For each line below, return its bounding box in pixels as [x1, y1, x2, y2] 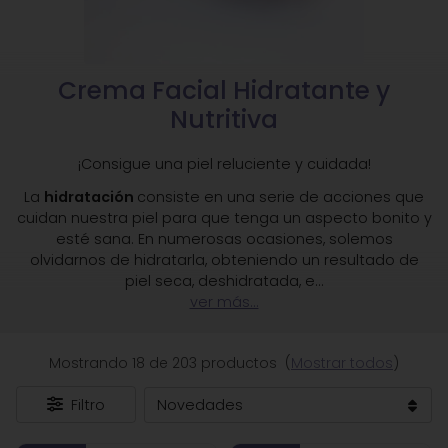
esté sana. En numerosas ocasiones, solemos [55, 229, 393, 249]
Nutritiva [170, 102, 278, 137]
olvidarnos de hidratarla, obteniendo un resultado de [29, 250, 419, 270]
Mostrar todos [291, 353, 393, 373]
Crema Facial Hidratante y [58, 73, 390, 108]
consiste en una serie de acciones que [137, 187, 424, 207]
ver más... [189, 292, 259, 312]
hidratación [44, 187, 137, 207]
